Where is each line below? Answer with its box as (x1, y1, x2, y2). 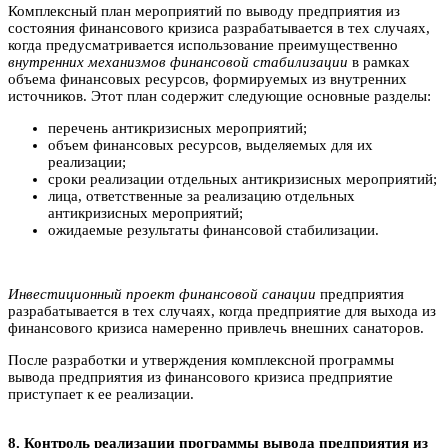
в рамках (348, 53, 410, 70)
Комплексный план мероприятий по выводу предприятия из (8, 2, 400, 19)
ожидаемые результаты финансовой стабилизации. (48, 221, 379, 238)
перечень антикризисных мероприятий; (48, 119, 307, 136)
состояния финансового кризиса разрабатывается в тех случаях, (8, 19, 430, 36)
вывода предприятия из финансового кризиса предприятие (8, 368, 393, 385)
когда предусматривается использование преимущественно (8, 36, 398, 53)
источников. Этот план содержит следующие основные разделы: (8, 87, 431, 104)
